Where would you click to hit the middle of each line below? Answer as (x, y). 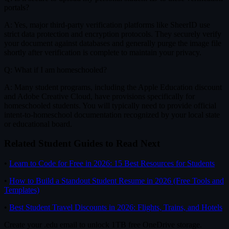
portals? (17, 7)
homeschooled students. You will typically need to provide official (110, 105)
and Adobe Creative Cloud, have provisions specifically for (99, 96)
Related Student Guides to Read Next (82, 144)
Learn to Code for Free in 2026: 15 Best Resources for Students (112, 164)
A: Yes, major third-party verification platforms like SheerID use (107, 25)
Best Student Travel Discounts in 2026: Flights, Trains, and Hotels (116, 208)
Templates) (22, 190)
